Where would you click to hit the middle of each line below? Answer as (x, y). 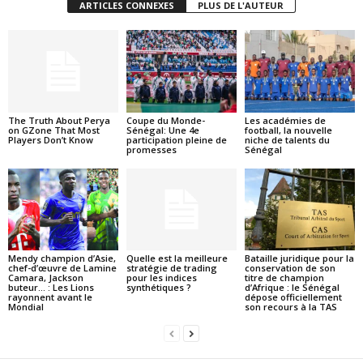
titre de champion (284, 278)
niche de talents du (287, 139)
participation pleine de (176, 139)
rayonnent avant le (50, 297)
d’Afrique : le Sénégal (292, 288)
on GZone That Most (54, 130)
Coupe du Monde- (165, 120)
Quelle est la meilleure (177, 258)
